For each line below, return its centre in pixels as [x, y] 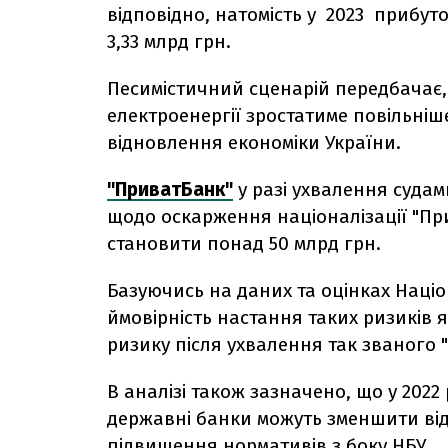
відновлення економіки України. [254, 142]
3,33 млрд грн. [169, 41]
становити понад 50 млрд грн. [244, 243]
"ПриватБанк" [170, 189]
